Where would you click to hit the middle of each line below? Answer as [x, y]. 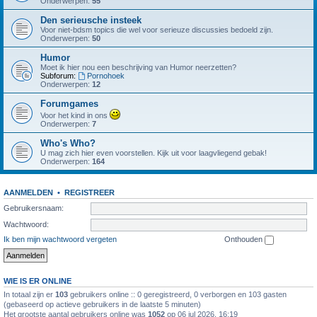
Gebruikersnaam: [34, 208]
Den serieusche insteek [91, 20]
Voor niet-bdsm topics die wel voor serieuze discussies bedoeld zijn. [157, 30]
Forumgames [69, 104]
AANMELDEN [28, 192]
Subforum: [58, 76]
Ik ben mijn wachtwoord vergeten [60, 239]
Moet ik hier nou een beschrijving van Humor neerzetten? [138, 67]
